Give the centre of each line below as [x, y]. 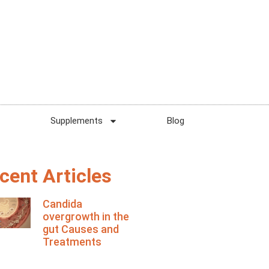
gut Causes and [80, 229]
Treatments [72, 242]
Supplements [77, 121]
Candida [62, 204]
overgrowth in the [86, 216]
